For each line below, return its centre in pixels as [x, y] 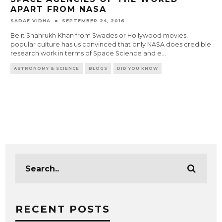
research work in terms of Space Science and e [86, 54]
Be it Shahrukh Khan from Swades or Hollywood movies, [99, 36]
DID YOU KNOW [138, 69]
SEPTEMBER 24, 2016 [94, 21]
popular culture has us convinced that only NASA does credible [111, 45]
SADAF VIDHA [31, 21]
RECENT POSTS [63, 209]
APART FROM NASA [59, 9]
